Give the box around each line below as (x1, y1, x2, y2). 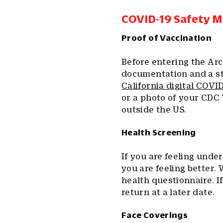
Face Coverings (121, 211, 188, 220)
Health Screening (121, 128, 196, 137)
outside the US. (121, 105, 187, 114)
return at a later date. (121, 188, 215, 197)
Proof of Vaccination (121, 33, 212, 42)
